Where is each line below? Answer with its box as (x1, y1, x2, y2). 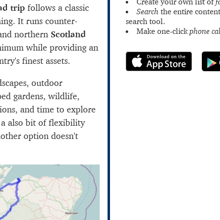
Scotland (51, 28, 86, 40)
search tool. (126, 16, 165, 26)
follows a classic (25, 1, 89, 13)
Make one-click (137, 26, 190, 36)
